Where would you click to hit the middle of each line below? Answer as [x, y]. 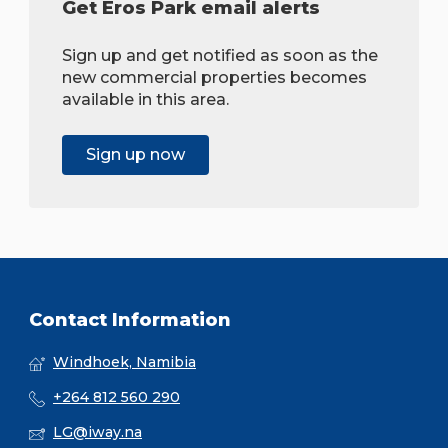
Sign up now [135, 155]
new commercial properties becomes [214, 78]
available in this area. [145, 100]
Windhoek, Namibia [124, 362]
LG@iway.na [97, 432]
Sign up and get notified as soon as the [220, 56]
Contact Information [130, 320]
